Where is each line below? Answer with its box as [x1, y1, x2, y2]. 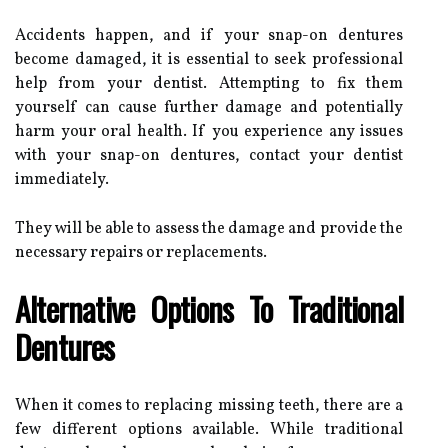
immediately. [15, 168, 109, 191]
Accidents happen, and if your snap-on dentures [15, 24, 403, 47]
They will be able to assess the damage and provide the [15, 217, 403, 240]
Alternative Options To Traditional [15, 284, 403, 332]
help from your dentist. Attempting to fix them [15, 72, 403, 95]
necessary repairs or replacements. [15, 241, 267, 264]
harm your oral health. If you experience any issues [15, 120, 403, 143]
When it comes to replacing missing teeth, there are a [15, 394, 403, 417]
